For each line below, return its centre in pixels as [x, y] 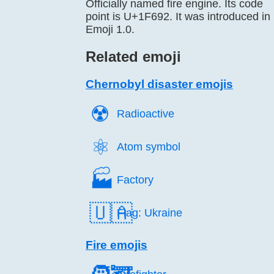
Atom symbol [149, 147]
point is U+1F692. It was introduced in [178, 17]
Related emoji [133, 57]
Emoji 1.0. [110, 29]
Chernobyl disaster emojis [159, 84]
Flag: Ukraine [150, 213]
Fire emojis [117, 245]
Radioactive [146, 114]
